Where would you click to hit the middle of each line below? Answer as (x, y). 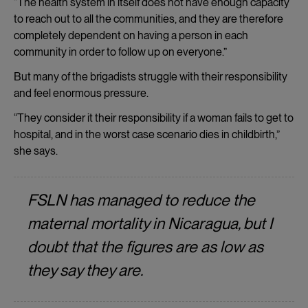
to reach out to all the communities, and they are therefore (148, 19)
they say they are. (85, 270)
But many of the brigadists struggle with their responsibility (151, 76)
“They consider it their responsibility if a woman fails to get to (154, 118)
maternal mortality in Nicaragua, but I (150, 223)
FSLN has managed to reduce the (141, 200)
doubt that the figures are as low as (145, 246)
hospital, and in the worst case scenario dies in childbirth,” (147, 134)
